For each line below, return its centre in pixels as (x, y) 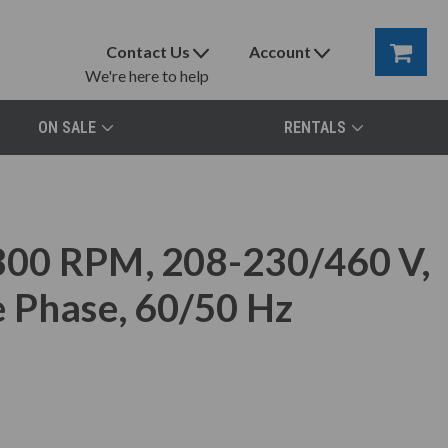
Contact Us (148, 51)
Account (280, 51)
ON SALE (66, 127)
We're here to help (147, 75)
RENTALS (314, 127)
